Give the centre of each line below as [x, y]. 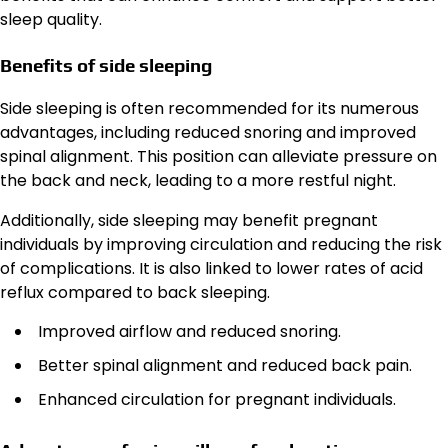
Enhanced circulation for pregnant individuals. [217, 400]
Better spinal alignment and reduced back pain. [225, 366]
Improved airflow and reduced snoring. [189, 332]
